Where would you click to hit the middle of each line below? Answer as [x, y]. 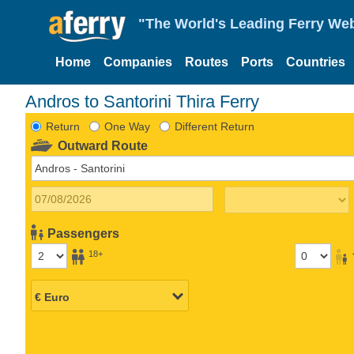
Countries [316, 62]
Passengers [84, 233]
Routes [207, 62]
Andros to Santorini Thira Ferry [142, 101]
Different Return [214, 126]
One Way [127, 126]
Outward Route [103, 145]
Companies [138, 62]
